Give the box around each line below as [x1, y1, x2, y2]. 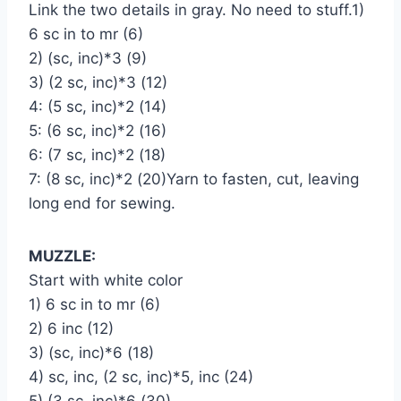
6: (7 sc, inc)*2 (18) [29, 145, 166, 164]
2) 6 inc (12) [29, 319, 114, 337]
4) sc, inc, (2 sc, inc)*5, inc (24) [29, 367, 253, 386]
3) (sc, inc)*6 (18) [29, 343, 154, 362]
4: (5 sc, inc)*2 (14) [29, 97, 166, 115]
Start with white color [29, 270, 183, 289]
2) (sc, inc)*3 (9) [29, 48, 147, 67]
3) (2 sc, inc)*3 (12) [29, 73, 167, 91]
